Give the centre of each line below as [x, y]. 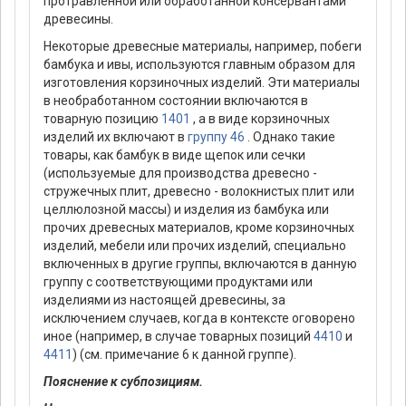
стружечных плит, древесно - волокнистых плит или [199, 191]
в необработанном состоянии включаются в [176, 100]
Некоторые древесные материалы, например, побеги [203, 46]
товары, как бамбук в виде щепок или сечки [174, 155]
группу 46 [216, 136]
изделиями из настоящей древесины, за [164, 300]
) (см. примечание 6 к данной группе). [184, 354]
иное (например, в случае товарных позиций [179, 336]
